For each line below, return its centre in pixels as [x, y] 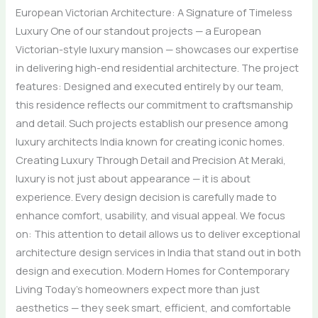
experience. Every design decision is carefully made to [147, 197]
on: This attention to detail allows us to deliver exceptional [158, 234]
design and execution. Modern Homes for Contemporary [153, 271]
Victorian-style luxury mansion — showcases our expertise [158, 49]
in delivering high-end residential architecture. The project [158, 68]
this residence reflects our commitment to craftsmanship [155, 105]
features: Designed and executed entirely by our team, [150, 86]
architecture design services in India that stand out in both [159, 252]
